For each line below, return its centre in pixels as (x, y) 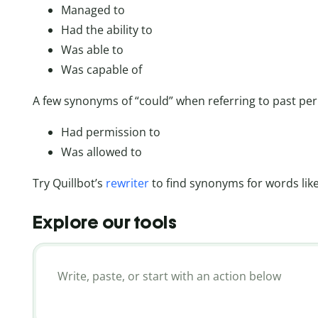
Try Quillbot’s (69, 183)
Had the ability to (106, 30)
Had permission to (110, 132)
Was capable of (101, 70)
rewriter (127, 183)
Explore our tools (105, 222)
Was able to (92, 50)
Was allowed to (101, 152)
